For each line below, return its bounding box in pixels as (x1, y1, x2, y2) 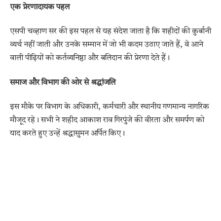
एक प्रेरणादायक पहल (10, 3, 70, 12)
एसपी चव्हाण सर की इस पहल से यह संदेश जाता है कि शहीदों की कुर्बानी (10, 28, 211, 36)
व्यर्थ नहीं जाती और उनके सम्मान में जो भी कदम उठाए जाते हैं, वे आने (10, 41, 203, 49)
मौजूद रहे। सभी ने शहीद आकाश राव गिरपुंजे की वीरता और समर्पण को (10, 116, 204, 125)
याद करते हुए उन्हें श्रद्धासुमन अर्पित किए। (10, 130, 125, 138)
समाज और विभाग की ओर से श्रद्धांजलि (10, 78, 115, 87)
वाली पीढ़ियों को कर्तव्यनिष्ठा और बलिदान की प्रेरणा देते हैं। (10, 54, 170, 63)
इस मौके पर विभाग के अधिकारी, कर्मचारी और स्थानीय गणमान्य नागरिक (10, 103, 209, 111)
